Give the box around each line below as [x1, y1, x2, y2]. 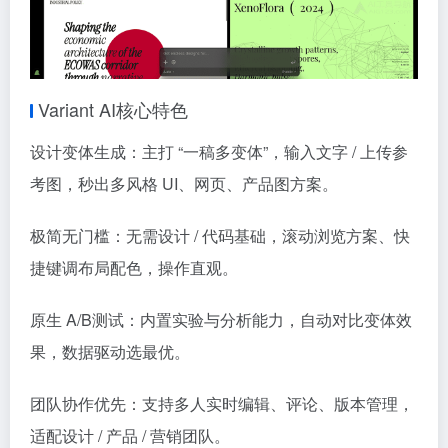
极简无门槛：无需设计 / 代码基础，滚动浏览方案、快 [30, 223, 410, 247]
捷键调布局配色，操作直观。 [30, 255, 238, 279]
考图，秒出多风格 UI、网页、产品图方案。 [30, 171, 338, 195]
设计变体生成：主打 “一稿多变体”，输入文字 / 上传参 [30, 139, 408, 163]
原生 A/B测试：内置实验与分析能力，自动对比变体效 [30, 307, 412, 331]
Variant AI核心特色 [38, 95, 188, 122]
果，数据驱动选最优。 [30, 339, 190, 363]
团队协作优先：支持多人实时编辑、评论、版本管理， [30, 391, 414, 415]
